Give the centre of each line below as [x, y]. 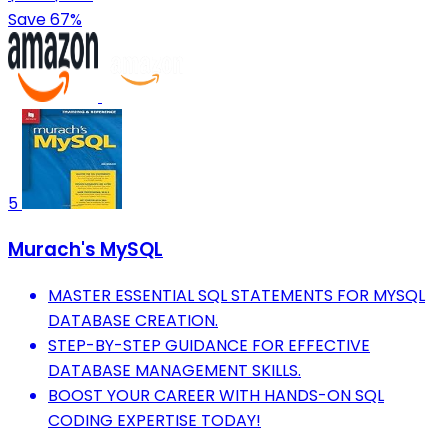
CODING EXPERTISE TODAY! [154, 420]
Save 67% [45, 20]
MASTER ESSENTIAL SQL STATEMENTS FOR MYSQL [236, 295]
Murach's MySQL [85, 249]
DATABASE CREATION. [133, 320]
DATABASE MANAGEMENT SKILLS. [174, 370]
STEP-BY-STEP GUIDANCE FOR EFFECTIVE [209, 345]
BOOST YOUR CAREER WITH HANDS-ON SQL [216, 395]
